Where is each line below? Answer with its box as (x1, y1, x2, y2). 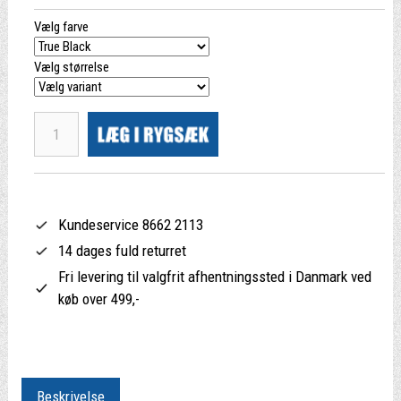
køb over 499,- (57, 290, 140, 309)
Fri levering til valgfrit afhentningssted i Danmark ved (57, 268, 371, 286)
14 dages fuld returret (57, 242, 186, 260)
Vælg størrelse (33, 59, 109, 76)
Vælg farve (33, 19, 89, 36)
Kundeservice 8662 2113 (57, 216, 203, 235)
